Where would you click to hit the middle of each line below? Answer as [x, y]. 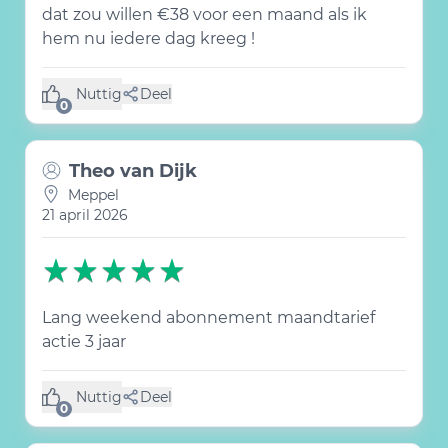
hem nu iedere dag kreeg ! [148, 38]
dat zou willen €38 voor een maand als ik [204, 14]
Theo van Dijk [133, 171]
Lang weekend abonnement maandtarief [208, 317]
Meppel [93, 195]
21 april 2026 [85, 215]
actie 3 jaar [84, 341]
